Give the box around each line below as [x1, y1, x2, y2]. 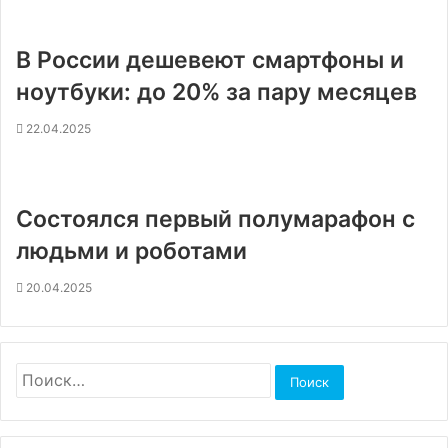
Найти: [15, 364, 58, 380]
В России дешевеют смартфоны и [16, 46, 404, 74]
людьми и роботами [16, 237, 247, 265]
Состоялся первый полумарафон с [16, 205, 415, 233]
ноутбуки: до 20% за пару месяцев [16, 78, 417, 106]
